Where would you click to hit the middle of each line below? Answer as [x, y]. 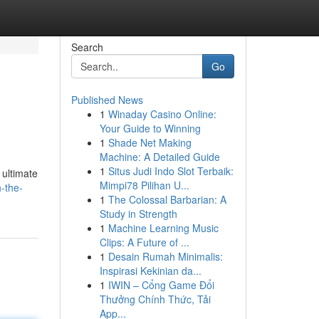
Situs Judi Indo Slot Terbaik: [171, 171]
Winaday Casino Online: [162, 114]
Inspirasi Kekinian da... [150, 271]
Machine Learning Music [163, 228]
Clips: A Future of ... [144, 242]
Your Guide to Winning [150, 128]
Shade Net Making [150, 142]
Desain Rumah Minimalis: [165, 256]
